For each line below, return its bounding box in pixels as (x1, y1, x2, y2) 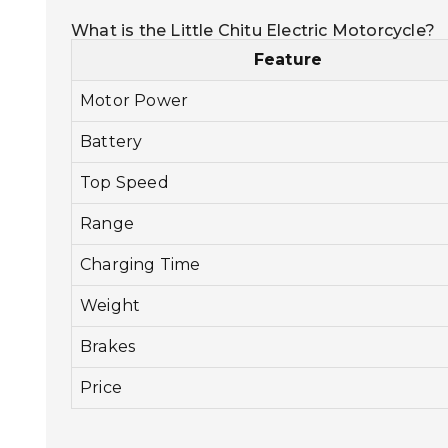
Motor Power (80, 90, 189, 110)
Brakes (80, 336, 136, 356)
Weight (80, 295, 141, 315)
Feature (253, 49, 323, 69)
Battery (80, 131, 143, 151)
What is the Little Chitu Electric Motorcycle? (71, 20, 435, 40)
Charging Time (80, 254, 201, 274)
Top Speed (80, 172, 169, 192)
